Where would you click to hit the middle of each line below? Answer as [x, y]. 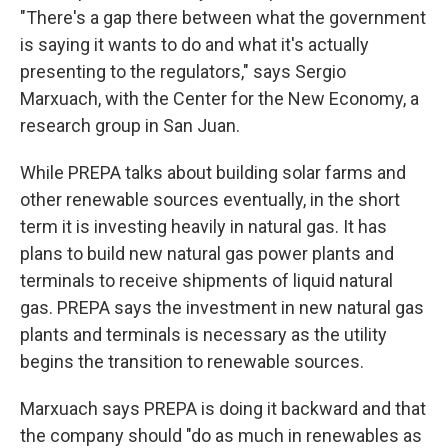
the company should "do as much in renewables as [221, 435]
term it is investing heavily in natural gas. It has [203, 226]
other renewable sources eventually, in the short [210, 199]
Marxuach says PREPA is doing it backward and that [223, 408]
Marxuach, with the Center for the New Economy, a [219, 98]
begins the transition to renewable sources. [192, 361]
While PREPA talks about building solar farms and [213, 172]
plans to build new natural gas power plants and [207, 253]
